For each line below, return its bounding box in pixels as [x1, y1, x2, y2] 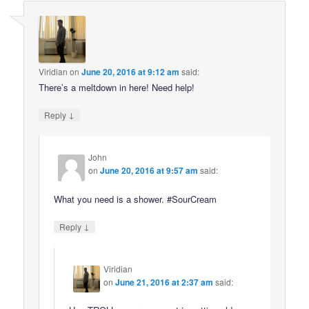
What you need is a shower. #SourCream [54, 192, 217, 206]
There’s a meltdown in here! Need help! [39, 81, 195, 94]
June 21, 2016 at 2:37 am [115, 275, 214, 288]
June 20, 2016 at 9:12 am [81, 66, 180, 78]
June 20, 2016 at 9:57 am [100, 164, 199, 177]
